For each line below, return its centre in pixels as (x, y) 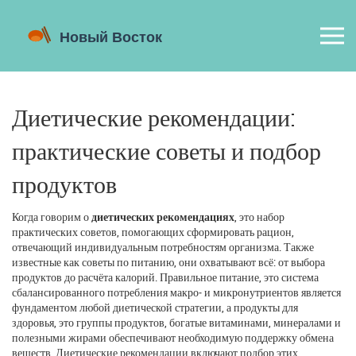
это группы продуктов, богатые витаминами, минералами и (200, 322)
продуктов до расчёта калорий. (86, 277)
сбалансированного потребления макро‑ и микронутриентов (155, 292)
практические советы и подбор (166, 150)
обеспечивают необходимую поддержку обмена (220, 337)
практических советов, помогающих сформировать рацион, (153, 231)
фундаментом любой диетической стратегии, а (123, 307)
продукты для (266, 307)
